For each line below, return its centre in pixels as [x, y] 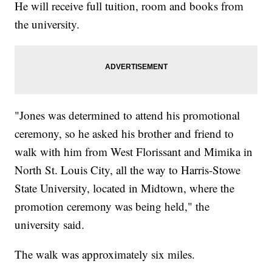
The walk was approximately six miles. [107, 254]
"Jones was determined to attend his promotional [127, 115]
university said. [52, 225]
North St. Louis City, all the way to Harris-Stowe [128, 170]
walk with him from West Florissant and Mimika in [134, 152]
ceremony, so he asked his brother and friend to [124, 134]
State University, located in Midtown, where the [125, 188]
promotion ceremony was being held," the [112, 206]
